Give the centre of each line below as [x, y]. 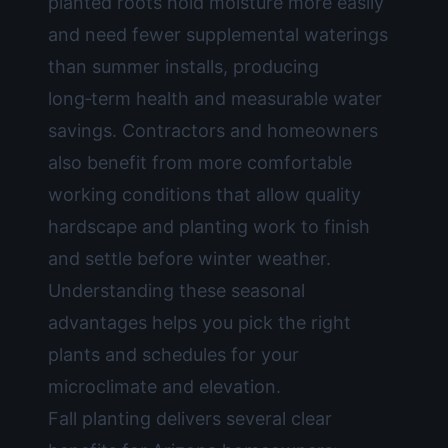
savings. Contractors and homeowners [213, 130]
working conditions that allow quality [204, 194]
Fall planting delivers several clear [190, 418]
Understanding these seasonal [176, 290]
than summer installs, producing [183, 66]
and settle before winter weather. [189, 258]
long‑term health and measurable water [215, 98]
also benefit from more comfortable [200, 162]
